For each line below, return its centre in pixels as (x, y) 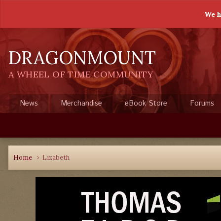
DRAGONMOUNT (82, 58)
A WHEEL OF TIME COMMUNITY (81, 74)
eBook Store (146, 103)
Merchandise (81, 103)
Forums (202, 103)
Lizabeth (56, 158)
